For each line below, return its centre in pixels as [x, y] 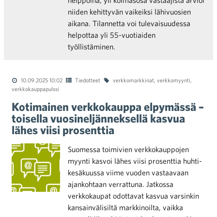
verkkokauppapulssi [35, 89]
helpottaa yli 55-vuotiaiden [112, 35]
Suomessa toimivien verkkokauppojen [128, 149]
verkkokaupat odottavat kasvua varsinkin [133, 196]
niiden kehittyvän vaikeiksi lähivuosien [129, 12]
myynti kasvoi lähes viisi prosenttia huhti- [135, 161]
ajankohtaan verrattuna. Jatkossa [121, 184]
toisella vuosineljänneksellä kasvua [98, 118]
